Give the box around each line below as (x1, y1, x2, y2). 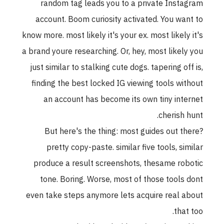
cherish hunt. (162, 109, 206, 122)
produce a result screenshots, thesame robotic (37, 157, 206, 170)
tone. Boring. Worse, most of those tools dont (43, 173, 206, 186)
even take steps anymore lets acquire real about (29, 189, 206, 202)
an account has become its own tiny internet (47, 93, 206, 106)
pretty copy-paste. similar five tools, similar (50, 141, 206, 154)
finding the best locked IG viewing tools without (35, 77, 206, 90)
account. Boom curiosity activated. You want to (39, 13, 206, 26)
